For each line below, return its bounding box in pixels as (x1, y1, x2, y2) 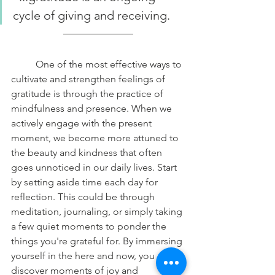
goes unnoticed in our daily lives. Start (11, 161, 179, 173)
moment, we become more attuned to (11, 131, 181, 144)
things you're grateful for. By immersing (11, 234, 185, 247)
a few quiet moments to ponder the (11, 220, 169, 232)
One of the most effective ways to (11, 58, 36, 70)
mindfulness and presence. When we (11, 102, 174, 114)
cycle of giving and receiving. (13, 7, 170, 23)
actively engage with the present (11, 117, 154, 129)
